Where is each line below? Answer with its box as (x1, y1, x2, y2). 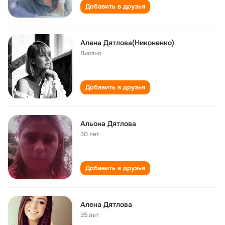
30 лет (80, 130, 99, 138)
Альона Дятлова (80, 119, 136, 128)
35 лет (80, 211, 99, 219)
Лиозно (80, 49, 101, 57)
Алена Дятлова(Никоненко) (80, 38, 174, 47)
